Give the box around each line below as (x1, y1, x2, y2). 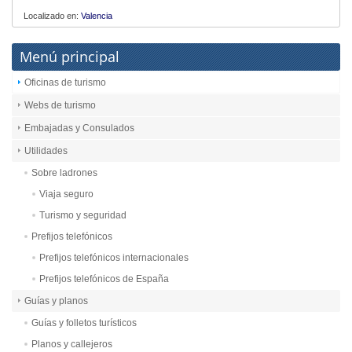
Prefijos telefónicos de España (39, 273, 169, 285)
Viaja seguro (39, 189, 93, 200)
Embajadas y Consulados (24, 123, 134, 134)
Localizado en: (24, 11, 81, 21)
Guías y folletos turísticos (31, 317, 137, 329)
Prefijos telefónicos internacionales (39, 252, 189, 264)
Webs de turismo (24, 100, 96, 112)
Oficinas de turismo (24, 77, 106, 89)
